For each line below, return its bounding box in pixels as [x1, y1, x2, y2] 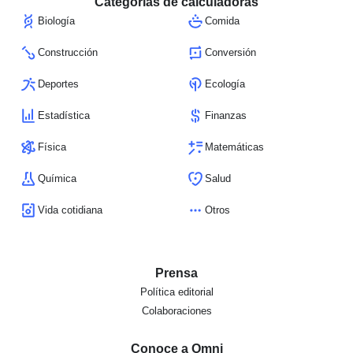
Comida [205, 15, 240, 28]
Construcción [38, 46, 98, 59]
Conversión [205, 46, 256, 59]
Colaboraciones [141, 305, 212, 318]
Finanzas [205, 110, 247, 122]
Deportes [38, 78, 79, 91]
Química [38, 173, 76, 185]
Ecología [205, 78, 245, 91]
